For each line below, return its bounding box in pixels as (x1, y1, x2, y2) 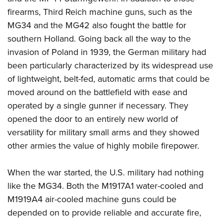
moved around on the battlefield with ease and (7, 86, 187, 99)
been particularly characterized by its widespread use (7, 59, 213, 72)
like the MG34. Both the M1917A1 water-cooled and (7, 179, 203, 192)
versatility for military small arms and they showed (7, 126, 199, 139)
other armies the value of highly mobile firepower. (7, 139, 199, 152)
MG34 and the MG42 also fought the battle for (7, 19, 186, 32)
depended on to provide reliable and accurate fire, (7, 206, 201, 219)
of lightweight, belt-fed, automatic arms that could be (7, 72, 210, 85)
